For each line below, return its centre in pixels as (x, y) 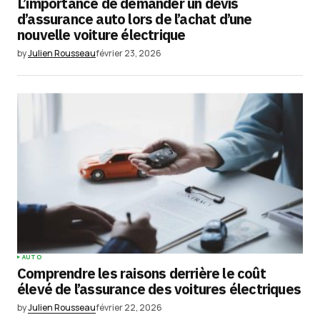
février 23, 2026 (129, 54)
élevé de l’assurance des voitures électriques (159, 289)
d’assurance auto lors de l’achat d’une (135, 19)
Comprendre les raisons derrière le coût (141, 274)
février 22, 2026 (129, 308)
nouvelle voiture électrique (101, 35)
